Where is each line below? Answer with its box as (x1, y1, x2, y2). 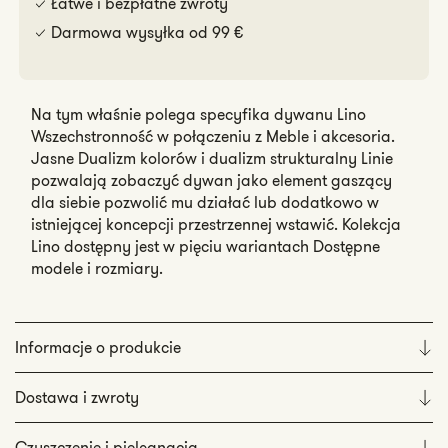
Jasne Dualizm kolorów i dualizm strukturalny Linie (31, 147, 393, 170)
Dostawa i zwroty (15, 386, 139, 409)
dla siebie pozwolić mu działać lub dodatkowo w (31, 191, 379, 214)
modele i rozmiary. (31, 257, 163, 280)
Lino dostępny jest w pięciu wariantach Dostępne (31, 235, 380, 258)
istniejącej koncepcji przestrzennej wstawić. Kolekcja (31, 213, 401, 236)
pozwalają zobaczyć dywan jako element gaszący (31, 169, 392, 192)
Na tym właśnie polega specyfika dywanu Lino (31, 103, 366, 126)
